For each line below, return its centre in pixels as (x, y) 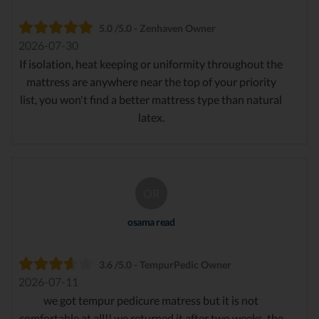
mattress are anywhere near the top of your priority (151, 81)
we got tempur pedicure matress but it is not (151, 300)
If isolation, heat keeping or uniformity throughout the (151, 63)
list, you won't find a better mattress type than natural (151, 99)
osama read (151, 221)
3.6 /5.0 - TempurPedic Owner (165, 264)
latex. (151, 117)
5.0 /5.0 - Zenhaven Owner (157, 28)
